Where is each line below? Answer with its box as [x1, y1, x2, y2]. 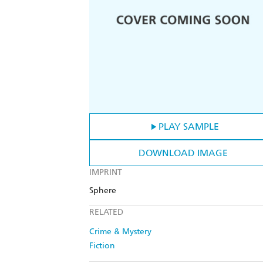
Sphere [89, 186, 116, 196]
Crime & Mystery [89, 227, 151, 237]
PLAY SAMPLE [158, 121, 219, 133]
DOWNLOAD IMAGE [139, 147, 228, 159]
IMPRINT [89, 167, 122, 178]
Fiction [89, 241, 115, 251]
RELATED [89, 207, 123, 218]
